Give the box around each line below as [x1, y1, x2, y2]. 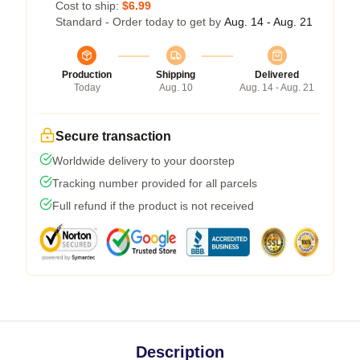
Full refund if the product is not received [52, 199, 254, 213]
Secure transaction [55, 129, 171, 144]
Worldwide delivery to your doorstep [52, 154, 235, 168]
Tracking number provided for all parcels [52, 177, 257, 190]
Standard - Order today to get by [55, 15, 224, 29]
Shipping [156, 69, 195, 81]
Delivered [255, 69, 299, 81]
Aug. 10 [158, 82, 193, 94]
